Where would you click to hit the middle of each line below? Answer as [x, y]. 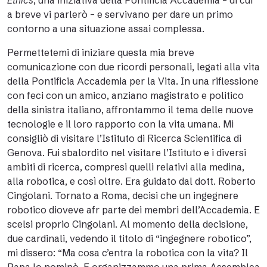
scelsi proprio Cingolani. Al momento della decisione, [128, 224]
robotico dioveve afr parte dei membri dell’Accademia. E [133, 210]
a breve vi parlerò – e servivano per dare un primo [120, 14]
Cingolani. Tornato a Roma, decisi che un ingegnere [123, 195]
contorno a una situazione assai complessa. [106, 29]
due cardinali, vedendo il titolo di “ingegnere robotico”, [129, 238]
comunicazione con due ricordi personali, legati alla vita [133, 67]
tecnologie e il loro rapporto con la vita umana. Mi [120, 124]
